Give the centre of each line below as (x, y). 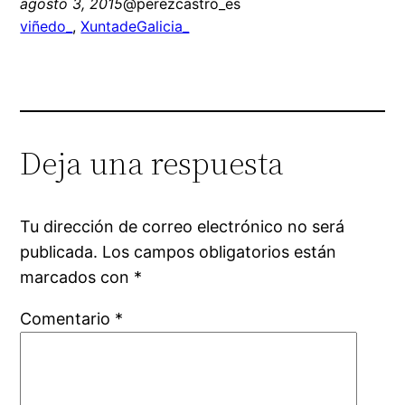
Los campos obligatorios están (220, 252)
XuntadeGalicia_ (135, 27)
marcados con (77, 278)
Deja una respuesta (152, 164)
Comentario (68, 319)
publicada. (59, 252)
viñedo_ (47, 27)
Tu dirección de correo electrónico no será (183, 227)
